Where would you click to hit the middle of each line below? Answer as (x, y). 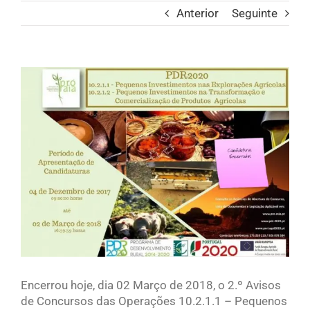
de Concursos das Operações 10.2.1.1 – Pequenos (154, 301)
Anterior (198, 13)
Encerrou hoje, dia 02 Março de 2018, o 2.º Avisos (151, 285)
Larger (37, 90)
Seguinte (255, 13)
